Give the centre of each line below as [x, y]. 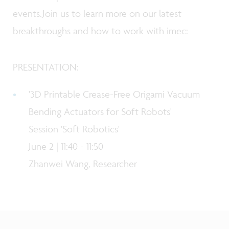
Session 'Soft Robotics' [74, 129]
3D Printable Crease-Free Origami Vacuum [115, 94]
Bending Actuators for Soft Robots [100, 111]
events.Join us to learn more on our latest [97, 13]
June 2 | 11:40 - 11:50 [66, 146]
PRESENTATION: [46, 67]
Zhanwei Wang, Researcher [83, 163]
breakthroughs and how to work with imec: [102, 30]
